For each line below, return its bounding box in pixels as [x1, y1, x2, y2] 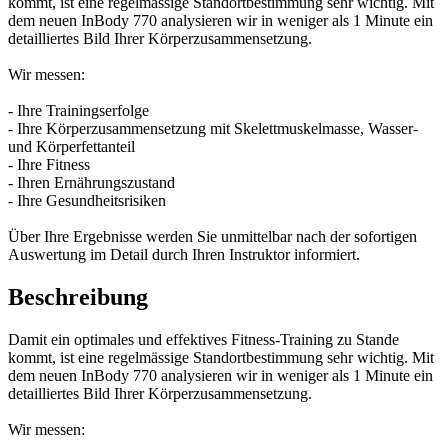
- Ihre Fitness [8, 156, 90, 174]
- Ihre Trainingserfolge [8, 102, 149, 120]
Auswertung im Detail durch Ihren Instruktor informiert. [8, 246, 360, 264]
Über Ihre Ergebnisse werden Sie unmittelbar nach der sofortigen [8, 228, 417, 246]
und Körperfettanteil [8, 138, 135, 156]
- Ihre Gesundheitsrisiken [8, 192, 166, 210]
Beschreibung [8, 284, 148, 311]
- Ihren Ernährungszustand [8, 174, 175, 192]
